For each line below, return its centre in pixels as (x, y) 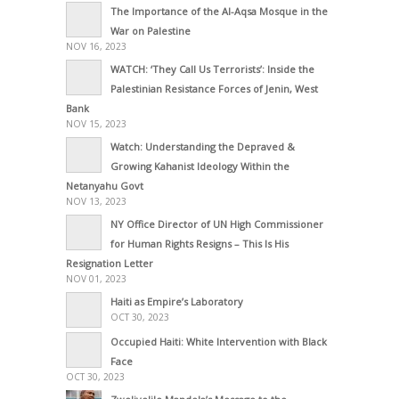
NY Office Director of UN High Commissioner (217, 224)
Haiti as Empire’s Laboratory (177, 302)
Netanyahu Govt (105, 186)
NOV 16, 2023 (96, 47)
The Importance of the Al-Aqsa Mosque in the (219, 12)
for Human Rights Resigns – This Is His (199, 244)
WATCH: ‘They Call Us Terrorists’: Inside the (212, 69)
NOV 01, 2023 (96, 279)
